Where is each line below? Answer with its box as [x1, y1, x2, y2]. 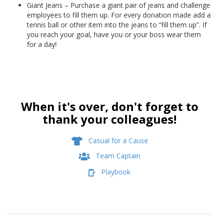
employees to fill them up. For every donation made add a [27, 10, 211, 20]
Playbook [101, 167, 131, 177]
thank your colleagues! [43, 111, 176, 127]
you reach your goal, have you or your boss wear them [27, 30, 201, 39]
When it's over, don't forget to [21, 98, 198, 114]
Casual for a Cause [88, 136, 148, 146]
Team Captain [96, 151, 140, 161]
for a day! [27, 40, 57, 49]
